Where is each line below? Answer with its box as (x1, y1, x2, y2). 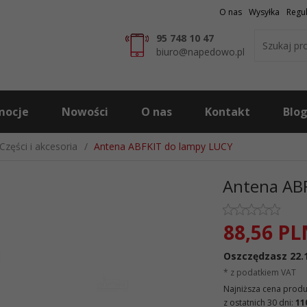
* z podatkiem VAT (223, 267, 297, 278)
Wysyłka (249, 6, 280, 18)
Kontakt (205, 104, 250, 119)
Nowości (62, 104, 108, 119)
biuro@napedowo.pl (156, 45, 245, 58)
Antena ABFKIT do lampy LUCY (94, 140, 232, 153)
